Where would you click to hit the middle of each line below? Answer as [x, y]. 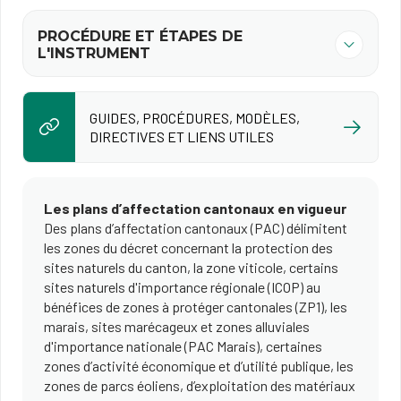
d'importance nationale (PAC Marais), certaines [183, 346]
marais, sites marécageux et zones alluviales [177, 326]
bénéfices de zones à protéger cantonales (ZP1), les [196, 307]
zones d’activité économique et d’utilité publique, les [199, 366]
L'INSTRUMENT [94, 53]
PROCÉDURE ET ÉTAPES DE [140, 36]
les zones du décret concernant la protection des [188, 247]
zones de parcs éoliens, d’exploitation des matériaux [200, 385]
